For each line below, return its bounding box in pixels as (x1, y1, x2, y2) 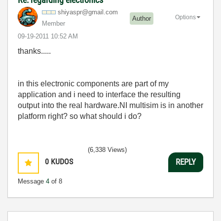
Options (175, 14, 196, 21)
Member (42, 19, 65, 27)
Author (132, 15, 151, 23)
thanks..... (18, 46, 51, 55)
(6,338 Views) (88, 146, 127, 153)
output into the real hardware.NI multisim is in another (18, 101, 203, 110)
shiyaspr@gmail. (58, 8, 106, 16)
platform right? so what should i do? (18, 111, 142, 120)
